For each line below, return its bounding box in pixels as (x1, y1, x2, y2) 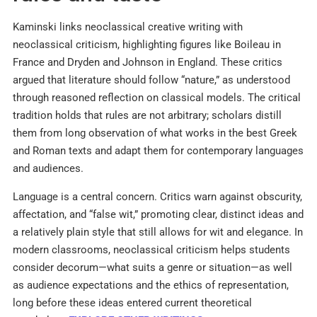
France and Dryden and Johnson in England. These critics (13, 56, 282, 69)
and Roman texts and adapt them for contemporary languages (13, 144, 304, 158)
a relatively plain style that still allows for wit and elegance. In (13, 225, 303, 238)
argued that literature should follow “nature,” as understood (13, 74, 290, 87)
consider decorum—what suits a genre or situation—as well (13, 260, 292, 274)
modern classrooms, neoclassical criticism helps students (13, 243, 290, 256)
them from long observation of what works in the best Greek (13, 127, 297, 140)
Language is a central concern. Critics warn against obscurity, (13, 190, 302, 203)
